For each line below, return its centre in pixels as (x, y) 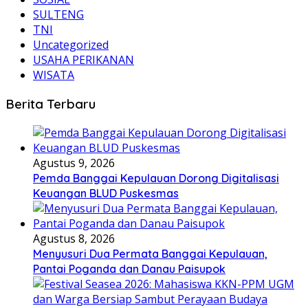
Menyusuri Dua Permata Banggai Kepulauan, (150, 253)
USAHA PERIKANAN (84, 60)
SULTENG (58, 15)
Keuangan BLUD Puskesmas (106, 193)
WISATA (54, 75)
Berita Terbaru (51, 104)
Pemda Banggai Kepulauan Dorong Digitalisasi (156, 178)
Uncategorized (71, 45)
